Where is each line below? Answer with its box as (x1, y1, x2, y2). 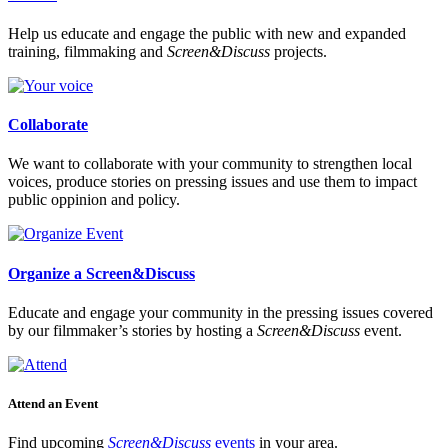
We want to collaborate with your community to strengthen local (8, 155, 412, 173)
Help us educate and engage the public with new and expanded (8, 24, 406, 42)
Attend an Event (8, 396, 98, 412)
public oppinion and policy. (8, 191, 180, 209)
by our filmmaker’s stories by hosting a (8, 321, 257, 339)
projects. (270, 42, 327, 60)
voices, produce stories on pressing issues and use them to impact (8, 173, 417, 191)
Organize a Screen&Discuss (8, 264, 195, 282)
